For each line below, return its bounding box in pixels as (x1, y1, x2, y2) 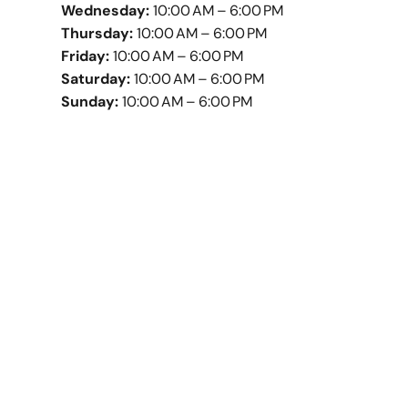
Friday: (61, 46, 110, 66)
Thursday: (61, 23, 134, 43)
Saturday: (61, 68, 131, 88)
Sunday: (61, 91, 119, 111)
